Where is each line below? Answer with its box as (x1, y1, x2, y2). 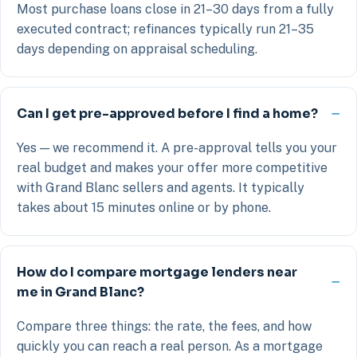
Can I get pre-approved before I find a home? (17, 105, 318, 122)
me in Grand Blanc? (17, 284, 144, 300)
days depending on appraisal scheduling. (17, 41, 257, 57)
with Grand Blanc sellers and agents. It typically (17, 180, 304, 195)
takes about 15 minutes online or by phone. (17, 200, 271, 215)
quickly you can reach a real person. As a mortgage (17, 339, 323, 354)
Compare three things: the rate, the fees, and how (17, 319, 312, 334)
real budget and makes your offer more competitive (17, 160, 328, 175)
